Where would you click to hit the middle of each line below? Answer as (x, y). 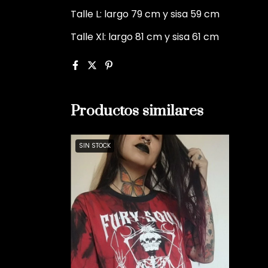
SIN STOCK (95, 145)
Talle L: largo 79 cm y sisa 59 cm (145, 14)
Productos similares (137, 111)
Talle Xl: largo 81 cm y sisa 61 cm (145, 36)
